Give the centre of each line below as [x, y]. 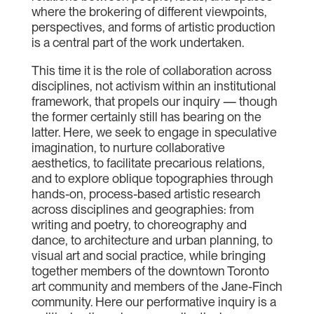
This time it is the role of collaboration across [151, 70]
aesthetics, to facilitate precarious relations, [148, 163]
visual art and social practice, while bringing [148, 255]
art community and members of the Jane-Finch [157, 286]
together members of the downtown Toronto [150, 271]
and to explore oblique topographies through [152, 178]
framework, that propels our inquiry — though [154, 101]
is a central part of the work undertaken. [137, 42]
